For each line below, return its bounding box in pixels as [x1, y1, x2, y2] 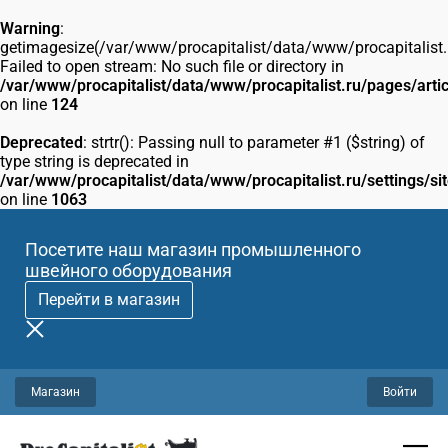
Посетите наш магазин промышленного [25, 239, 361, 260]
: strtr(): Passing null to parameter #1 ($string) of [83, 133, 425, 152]
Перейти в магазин [38, 290, 180, 309]
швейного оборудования [25, 260, 232, 281]
